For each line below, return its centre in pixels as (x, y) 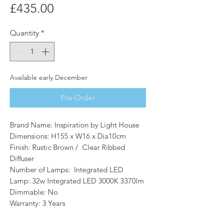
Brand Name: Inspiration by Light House (74, 125)
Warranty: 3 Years (37, 203)
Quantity (24, 33)
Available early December (49, 78)
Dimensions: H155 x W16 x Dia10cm (68, 136)
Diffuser (22, 159)
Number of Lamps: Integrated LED (66, 170)
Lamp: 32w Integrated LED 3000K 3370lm (77, 181)
